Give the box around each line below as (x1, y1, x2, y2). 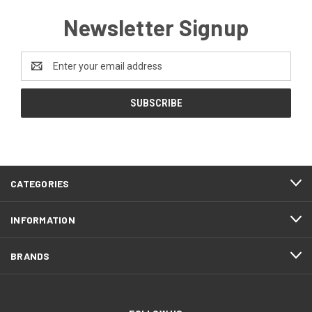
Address (21, 67, 58, 79)
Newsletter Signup (63, 13, 249, 40)
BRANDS (10, 249, 50, 262)
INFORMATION (10, 213, 75, 226)
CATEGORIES (10, 177, 70, 189)
